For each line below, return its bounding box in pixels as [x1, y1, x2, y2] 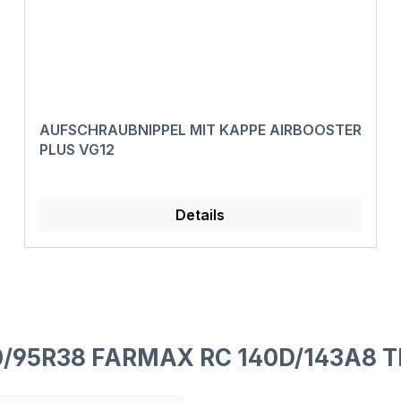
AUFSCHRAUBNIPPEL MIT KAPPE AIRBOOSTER [38, 121, 362, 140]
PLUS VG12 [38, 141, 115, 159]
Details [175, 206, 226, 225]
